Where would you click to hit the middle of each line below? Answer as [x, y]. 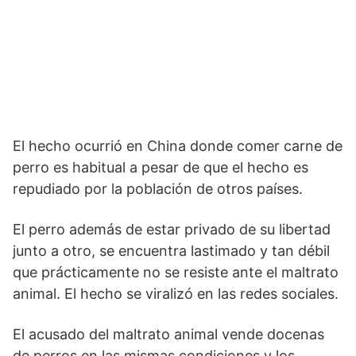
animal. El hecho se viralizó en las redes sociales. [176, 294]
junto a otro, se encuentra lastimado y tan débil [171, 251]
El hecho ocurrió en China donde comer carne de [178, 146]
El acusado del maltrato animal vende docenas [168, 335]
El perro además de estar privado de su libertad [172, 230]
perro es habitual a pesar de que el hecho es [161, 168]
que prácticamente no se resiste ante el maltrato [176, 273]
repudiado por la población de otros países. [158, 189]
